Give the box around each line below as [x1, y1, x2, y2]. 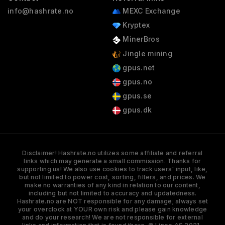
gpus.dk [120, 105, 152, 115]
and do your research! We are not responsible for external [22, 213, 203, 221]
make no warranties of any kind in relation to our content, [25, 181, 200, 189]
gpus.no [120, 77, 153, 86]
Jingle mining [120, 49, 172, 58]
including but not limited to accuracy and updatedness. [28, 189, 197, 197]
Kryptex [120, 21, 150, 30]
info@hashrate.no [8, 7, 74, 15]
